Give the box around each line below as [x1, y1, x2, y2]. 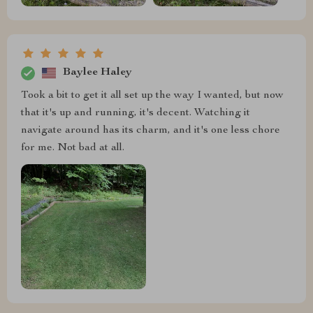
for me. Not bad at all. [21, 142, 124, 154]
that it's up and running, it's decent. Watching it [21, 107, 250, 119]
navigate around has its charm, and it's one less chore [21, 124, 280, 136]
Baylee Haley [63, 67, 132, 79]
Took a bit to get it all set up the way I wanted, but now [21, 89, 284, 101]
